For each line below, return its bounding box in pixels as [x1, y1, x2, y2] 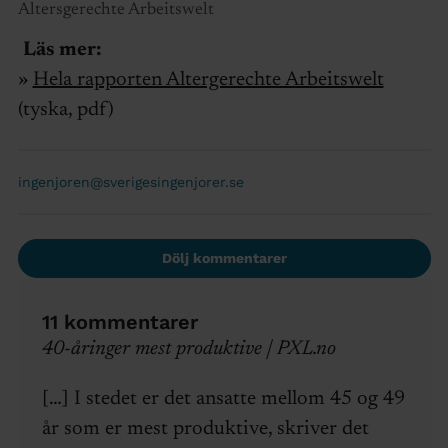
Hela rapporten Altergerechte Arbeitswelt [32, 70, 384, 91]
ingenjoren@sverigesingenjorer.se [17, 174, 244, 191]
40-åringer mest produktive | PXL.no [41, 339, 336, 360]
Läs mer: [22, 40, 102, 61]
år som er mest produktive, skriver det [41, 419, 369, 440]
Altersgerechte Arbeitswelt [17, 2, 214, 20]
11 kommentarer [41, 310, 198, 335]
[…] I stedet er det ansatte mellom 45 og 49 [41, 389, 405, 410]
